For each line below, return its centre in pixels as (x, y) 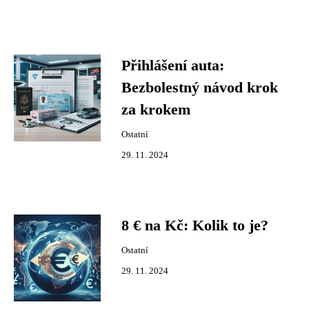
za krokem (156, 110)
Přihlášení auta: (173, 66)
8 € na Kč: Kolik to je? (195, 226)
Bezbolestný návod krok (200, 88)
